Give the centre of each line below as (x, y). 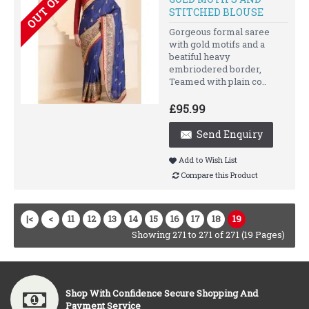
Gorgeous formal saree (219, 32)
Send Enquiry (230, 134)
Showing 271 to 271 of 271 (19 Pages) (208, 235)
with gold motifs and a (217, 44)
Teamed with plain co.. (218, 81)
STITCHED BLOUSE (216, 12)
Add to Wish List (208, 160)
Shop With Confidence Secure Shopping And (162, 293)
